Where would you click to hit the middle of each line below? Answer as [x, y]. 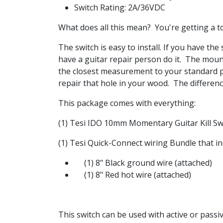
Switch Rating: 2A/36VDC [120, 7]
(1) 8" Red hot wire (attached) [133, 175]
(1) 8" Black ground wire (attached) [143, 163]
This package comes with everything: [127, 103]
